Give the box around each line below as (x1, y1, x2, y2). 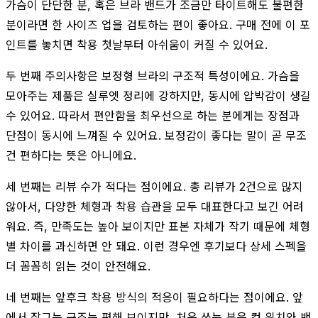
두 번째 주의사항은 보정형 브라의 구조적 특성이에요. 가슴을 (6, 68, 300, 83)
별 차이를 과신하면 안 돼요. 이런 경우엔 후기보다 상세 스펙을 (6, 238, 307, 253)
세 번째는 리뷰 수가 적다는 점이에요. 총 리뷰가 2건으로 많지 (6, 179, 302, 194)
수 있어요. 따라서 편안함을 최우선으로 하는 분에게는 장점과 (6, 108, 300, 123)
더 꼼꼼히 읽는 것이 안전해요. (6, 258, 150, 273)
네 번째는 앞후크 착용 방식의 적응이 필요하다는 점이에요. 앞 (6, 290, 303, 305)
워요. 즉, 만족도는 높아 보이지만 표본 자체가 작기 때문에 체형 (6, 219, 310, 234)
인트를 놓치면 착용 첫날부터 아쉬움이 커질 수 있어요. (6, 37, 268, 52)
